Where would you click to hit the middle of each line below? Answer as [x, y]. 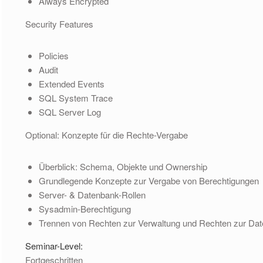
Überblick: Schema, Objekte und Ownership [123, 166]
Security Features [60, 23]
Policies [53, 55]
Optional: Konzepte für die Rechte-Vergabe [107, 134]
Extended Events [71, 83]
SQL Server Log [70, 112]
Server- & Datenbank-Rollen [92, 194]
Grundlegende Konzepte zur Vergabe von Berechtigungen [149, 180]
